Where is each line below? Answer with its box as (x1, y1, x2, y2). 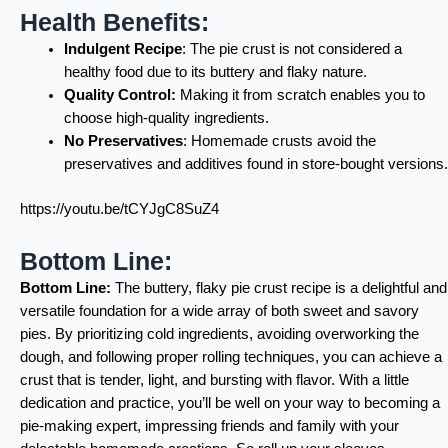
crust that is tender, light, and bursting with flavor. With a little (20, 372, 409, 389)
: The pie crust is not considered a (181, 40, 402, 57)
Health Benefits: (20, 7, 209, 36)
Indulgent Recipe (63, 40, 182, 57)
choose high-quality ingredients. (63, 109, 269, 126)
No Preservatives (63, 132, 183, 149)
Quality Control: (63, 86, 180, 103)
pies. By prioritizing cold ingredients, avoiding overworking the (20, 326, 419, 343)
